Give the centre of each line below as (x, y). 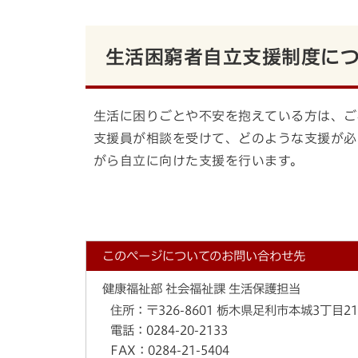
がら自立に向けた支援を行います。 (199, 161)
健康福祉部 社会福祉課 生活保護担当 (201, 289)
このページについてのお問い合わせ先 (204, 256)
